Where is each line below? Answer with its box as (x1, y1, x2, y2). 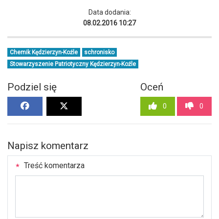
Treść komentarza (22, 160, 85, 170)
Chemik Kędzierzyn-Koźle (9, 48, 78, 56)
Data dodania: (88, 8, 131, 16)
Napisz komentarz (7, 139, 88, 152)
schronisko (84, 48, 115, 56)
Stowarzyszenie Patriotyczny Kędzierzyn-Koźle (9, 60, 136, 67)
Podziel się (7, 81, 57, 93)
